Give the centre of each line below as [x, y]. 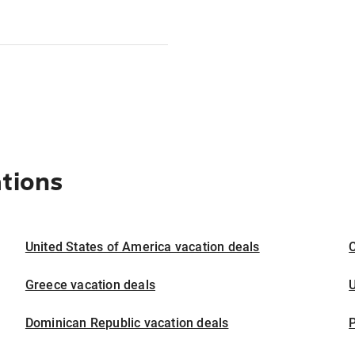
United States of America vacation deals [142, 246]
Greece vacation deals [90, 284]
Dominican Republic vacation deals [127, 323]
